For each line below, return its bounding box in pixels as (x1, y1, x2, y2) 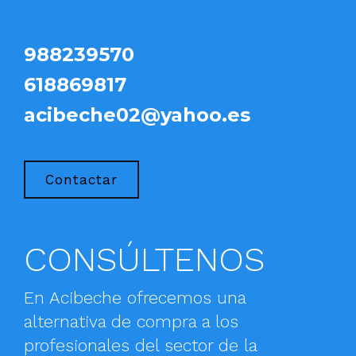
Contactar (45, 172, 118, 188)
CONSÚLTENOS (24, 239, 265, 279)
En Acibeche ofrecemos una (24, 288, 246, 308)
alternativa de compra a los (24, 311, 238, 331)
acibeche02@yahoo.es (24, 103, 250, 126)
